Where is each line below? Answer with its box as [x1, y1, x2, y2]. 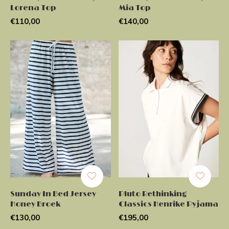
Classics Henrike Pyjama [118, 199, 218, 209]
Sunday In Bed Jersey [10, 189, 96, 199]
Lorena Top [10, 3, 56, 13]
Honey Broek [10, 199, 60, 209]
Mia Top [118, 3, 151, 13]
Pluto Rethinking [118, 189, 187, 199]
